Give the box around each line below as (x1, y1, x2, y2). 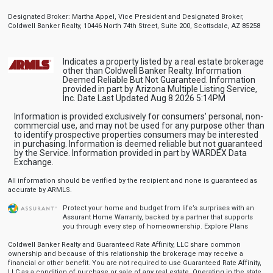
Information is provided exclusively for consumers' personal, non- (13, 111, 263, 121)
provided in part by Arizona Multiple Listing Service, (62, 83, 257, 94)
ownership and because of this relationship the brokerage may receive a (7, 249, 243, 258)
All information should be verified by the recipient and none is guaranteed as (7, 176, 257, 185)
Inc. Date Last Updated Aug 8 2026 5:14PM (62, 93, 225, 103)
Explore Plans (204, 222, 248, 230)
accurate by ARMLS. (7, 185, 72, 194)
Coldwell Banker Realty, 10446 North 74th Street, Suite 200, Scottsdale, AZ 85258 (7, 21, 260, 30)
